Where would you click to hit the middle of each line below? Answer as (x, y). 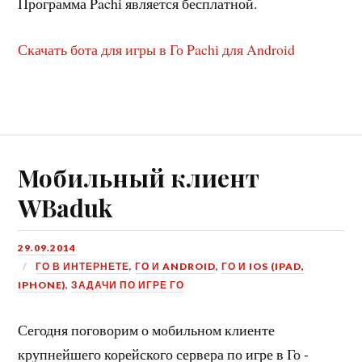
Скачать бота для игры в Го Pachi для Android (157, 49)
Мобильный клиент (139, 178)
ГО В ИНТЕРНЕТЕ (83, 267)
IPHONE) (42, 285)
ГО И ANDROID (176, 267)
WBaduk (65, 208)
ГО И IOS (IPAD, (263, 267)
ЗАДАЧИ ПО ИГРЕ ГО (128, 285)
